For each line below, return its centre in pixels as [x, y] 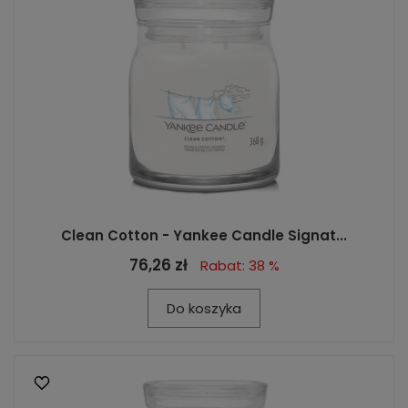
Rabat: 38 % [240, 265]
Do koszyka [204, 308]
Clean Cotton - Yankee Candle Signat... [204, 235]
